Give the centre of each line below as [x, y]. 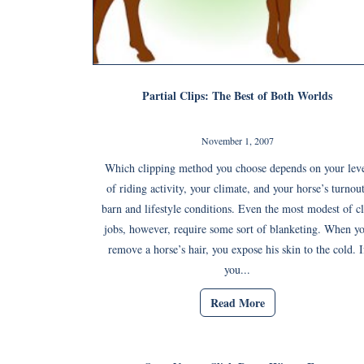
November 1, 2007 [237, 140]
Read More [237, 303]
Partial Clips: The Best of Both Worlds [237, 95]
